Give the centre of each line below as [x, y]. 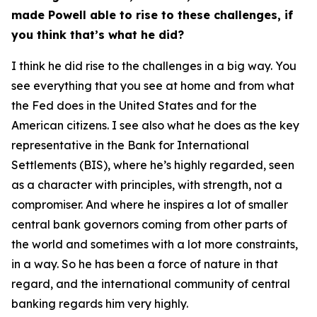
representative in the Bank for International [130, 145]
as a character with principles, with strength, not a [147, 185]
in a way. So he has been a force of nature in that [145, 264]
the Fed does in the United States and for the [134, 105]
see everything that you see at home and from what [153, 86]
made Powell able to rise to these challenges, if [152, 15]
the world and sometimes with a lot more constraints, [155, 244]
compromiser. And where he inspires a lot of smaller [150, 204]
